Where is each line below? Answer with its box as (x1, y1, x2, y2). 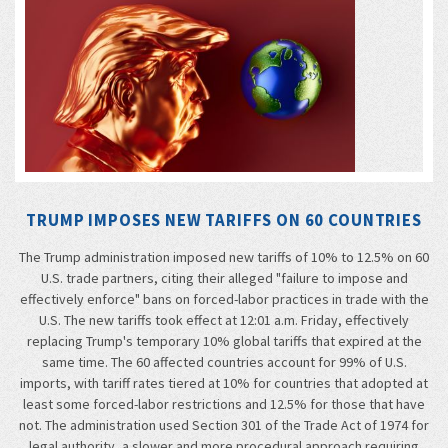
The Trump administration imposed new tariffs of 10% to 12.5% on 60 (19, 248, 429, 267)
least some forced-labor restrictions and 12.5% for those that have (23, 395, 425, 414)
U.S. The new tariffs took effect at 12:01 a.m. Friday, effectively (39, 311, 409, 330)
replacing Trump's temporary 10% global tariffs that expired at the (26, 332, 422, 351)
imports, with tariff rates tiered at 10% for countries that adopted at (20, 374, 428, 393)
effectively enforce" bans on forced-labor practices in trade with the (19, 290, 429, 309)
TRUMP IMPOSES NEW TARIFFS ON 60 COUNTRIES (26, 208, 422, 231)
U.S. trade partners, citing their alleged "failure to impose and (40, 269, 408, 288)
